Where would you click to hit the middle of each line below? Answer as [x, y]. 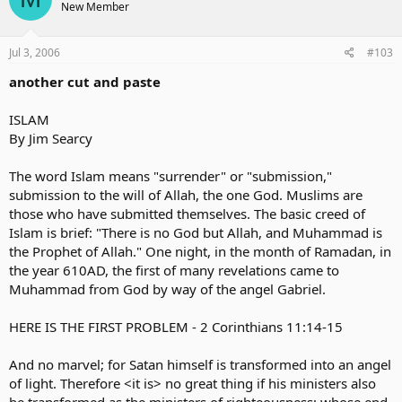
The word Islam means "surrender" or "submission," [170, 176]
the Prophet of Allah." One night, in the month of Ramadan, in [200, 251]
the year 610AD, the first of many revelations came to [174, 270]
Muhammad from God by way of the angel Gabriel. [167, 289]
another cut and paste [85, 82]
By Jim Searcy [51, 138]
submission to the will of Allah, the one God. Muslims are [186, 195]
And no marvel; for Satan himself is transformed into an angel [200, 364]
